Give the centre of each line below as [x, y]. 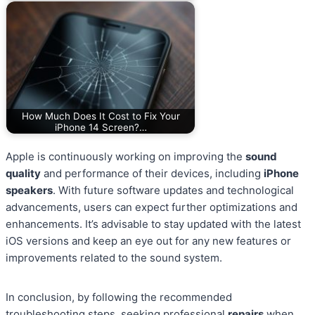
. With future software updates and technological [173, 191]
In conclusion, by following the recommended [119, 297]
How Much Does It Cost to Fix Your [101, 116]
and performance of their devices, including [152, 174]
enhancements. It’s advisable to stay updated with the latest [153, 224]
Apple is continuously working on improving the [126, 157]
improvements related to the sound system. [114, 258]
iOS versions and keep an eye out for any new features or [148, 241]
